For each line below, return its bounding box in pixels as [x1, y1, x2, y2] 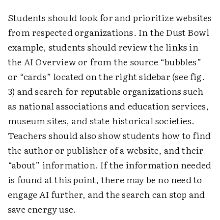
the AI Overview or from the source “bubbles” [8, 55, 201, 68]
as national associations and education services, [8, 99, 209, 112]
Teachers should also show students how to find [8, 128, 211, 142]
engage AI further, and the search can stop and [8, 187, 205, 201]
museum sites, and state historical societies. [8, 113, 195, 127]
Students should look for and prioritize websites [8, 10, 212, 24]
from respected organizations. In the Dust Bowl [8, 25, 210, 39]
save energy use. [8, 202, 77, 216]
